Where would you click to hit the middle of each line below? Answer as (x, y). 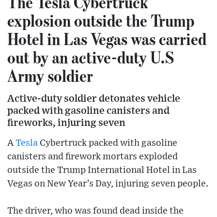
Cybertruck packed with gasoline (108, 143)
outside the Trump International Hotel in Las (102, 170)
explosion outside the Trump (101, 21)
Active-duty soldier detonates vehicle (94, 99)
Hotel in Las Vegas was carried (107, 39)
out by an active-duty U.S (91, 57)
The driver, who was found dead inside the (95, 211)
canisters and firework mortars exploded (93, 157)
